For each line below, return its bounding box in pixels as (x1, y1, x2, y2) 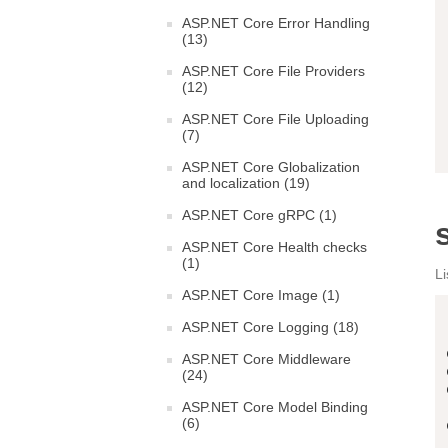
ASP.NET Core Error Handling (182, 15, 370, 31)
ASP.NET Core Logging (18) (182, 319, 359, 335)
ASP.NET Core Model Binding (182, 399, 368, 415)
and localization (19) (182, 175, 310, 191)
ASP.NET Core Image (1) (182, 287, 340, 303)
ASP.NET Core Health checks (182, 239, 367, 255)
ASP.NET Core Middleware (182, 351, 351, 367)
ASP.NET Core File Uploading (182, 111, 369, 127)
